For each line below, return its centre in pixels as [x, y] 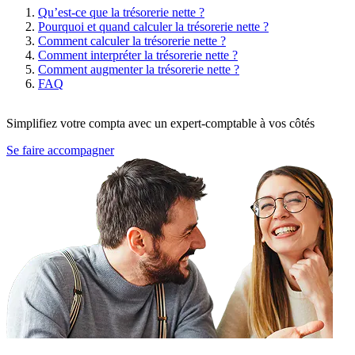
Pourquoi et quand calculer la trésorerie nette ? [153, 26]
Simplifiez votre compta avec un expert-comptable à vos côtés [160, 123]
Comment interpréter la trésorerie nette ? [138, 55]
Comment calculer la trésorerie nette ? [132, 40]
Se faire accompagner [60, 150]
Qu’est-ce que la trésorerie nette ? [121, 12]
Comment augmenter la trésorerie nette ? [139, 69]
